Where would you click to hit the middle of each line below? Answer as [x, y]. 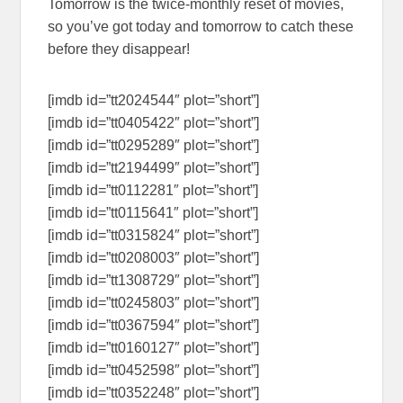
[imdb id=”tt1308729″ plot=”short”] [154, 281]
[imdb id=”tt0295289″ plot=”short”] [154, 146]
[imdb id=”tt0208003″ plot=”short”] [154, 258]
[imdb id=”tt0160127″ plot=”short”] [154, 348]
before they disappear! [119, 49]
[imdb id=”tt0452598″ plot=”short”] [154, 371]
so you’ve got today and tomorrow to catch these [201, 27]
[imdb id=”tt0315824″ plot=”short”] [154, 236]
